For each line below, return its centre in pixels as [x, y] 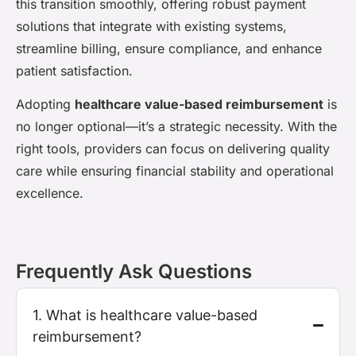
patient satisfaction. [74, 71]
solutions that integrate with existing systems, [151, 27]
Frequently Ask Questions [134, 271]
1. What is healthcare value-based [145, 315]
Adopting [45, 104]
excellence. [50, 193]
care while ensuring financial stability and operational [175, 171]
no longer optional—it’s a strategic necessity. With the [176, 127]
